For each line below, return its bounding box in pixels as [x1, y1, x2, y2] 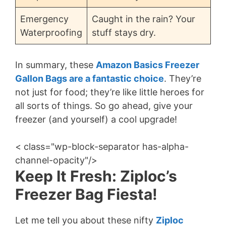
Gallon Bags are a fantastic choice [15, 73, 164, 84]
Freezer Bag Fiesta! [15, 185, 157, 204]
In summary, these [15, 60, 96, 71]
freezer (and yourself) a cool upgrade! [15, 114, 177, 125]
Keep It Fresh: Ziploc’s [15, 167, 177, 186]
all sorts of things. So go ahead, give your [15, 100, 193, 111]
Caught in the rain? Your [92, 14, 195, 25]
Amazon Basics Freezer [96, 60, 199, 71]
